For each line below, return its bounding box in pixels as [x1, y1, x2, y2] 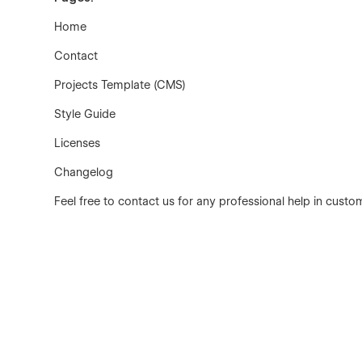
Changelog [54, 166, 114, 179]
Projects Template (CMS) [54, 78, 187, 91]
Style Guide [54, 107, 116, 120]
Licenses [54, 137, 101, 149]
